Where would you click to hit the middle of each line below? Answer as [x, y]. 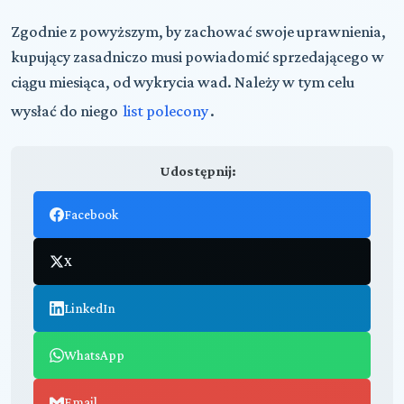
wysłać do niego [66, 110]
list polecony [165, 110]
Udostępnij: [197, 170]
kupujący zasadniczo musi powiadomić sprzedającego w [197, 56]
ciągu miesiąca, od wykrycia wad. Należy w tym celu [183, 82]
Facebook [91, 214]
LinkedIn [89, 308]
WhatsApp [94, 355]
